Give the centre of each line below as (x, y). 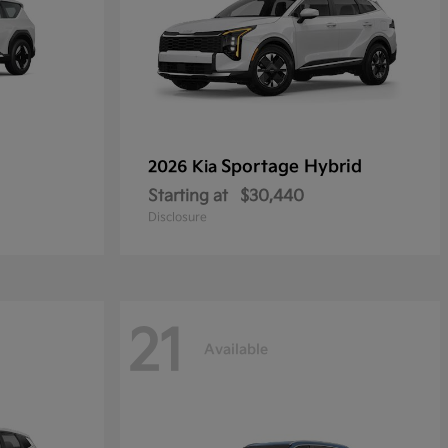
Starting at (188, 196)
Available (236, 349)
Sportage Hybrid (291, 167)
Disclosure (177, 217)
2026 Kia (184, 167)
